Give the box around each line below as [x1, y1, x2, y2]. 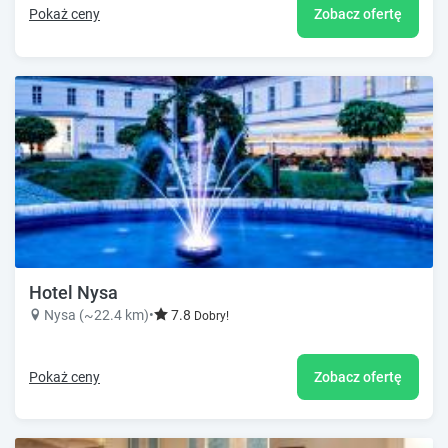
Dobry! [194, 308, 229, 323]
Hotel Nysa [29, 281, 118, 303]
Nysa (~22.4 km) [44, 306, 149, 323]
